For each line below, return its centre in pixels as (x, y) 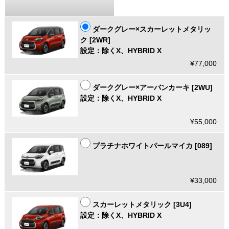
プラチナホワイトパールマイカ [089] (153, 146)
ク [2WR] (96, 40)
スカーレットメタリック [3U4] (142, 204)
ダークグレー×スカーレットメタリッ (152, 29)
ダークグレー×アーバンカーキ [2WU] (153, 88)
